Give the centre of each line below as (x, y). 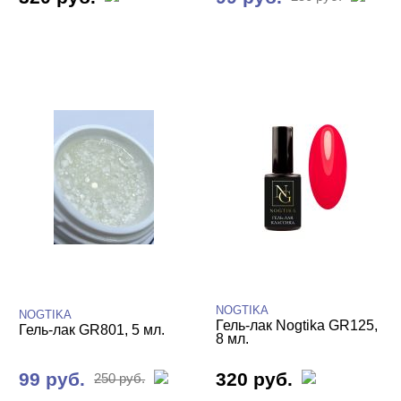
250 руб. (120, 379)
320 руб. (255, 379)
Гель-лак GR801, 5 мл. (92, 330)
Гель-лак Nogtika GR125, (297, 325)
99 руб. (52, 379)
